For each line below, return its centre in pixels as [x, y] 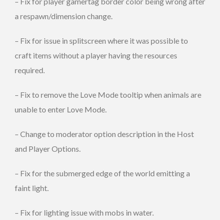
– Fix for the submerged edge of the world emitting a [102, 173]
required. [30, 70]
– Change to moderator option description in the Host [104, 134]
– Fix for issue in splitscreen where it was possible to [101, 40]
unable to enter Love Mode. [61, 109]
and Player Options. [48, 148]
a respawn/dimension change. [64, 16]
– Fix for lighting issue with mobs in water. [84, 212]
